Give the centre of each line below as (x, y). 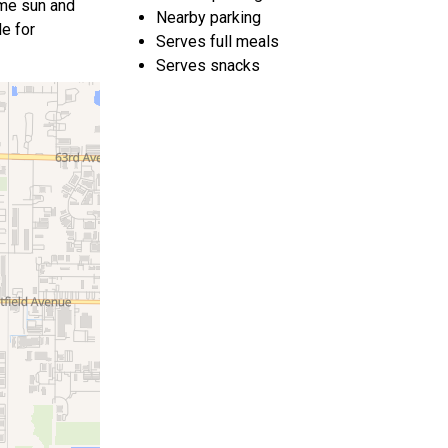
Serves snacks (208, 65)
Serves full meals (217, 41)
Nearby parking (208, 17)
